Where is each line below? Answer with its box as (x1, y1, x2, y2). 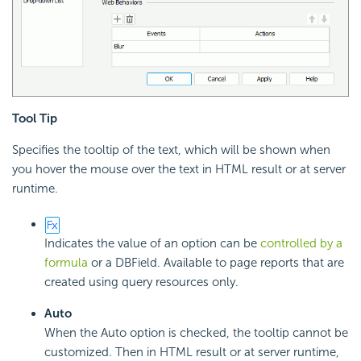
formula (44, 255, 88, 270)
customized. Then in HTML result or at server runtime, (44, 344, 339, 359)
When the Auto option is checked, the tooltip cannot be (44, 325, 348, 340)
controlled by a (260, 235, 342, 251)
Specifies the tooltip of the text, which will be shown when (12, 142, 330, 157)
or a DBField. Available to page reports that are (88, 255, 344, 270)
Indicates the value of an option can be (44, 235, 260, 251)
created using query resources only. (44, 274, 239, 289)
